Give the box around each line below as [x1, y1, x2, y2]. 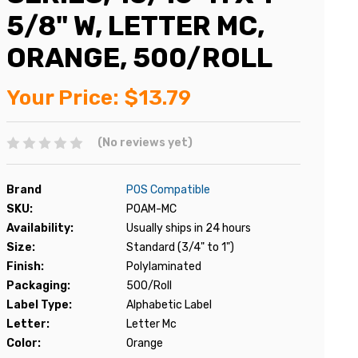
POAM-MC [126, 201, 177, 216]
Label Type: [6, 297, 72, 312]
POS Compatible [126, 182, 210, 197]
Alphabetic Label [126, 297, 212, 312]
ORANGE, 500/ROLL [6, 42, 272, 74]
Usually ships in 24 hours [126, 221, 251, 235]
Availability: [6, 221, 74, 235]
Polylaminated [126, 259, 201, 273]
